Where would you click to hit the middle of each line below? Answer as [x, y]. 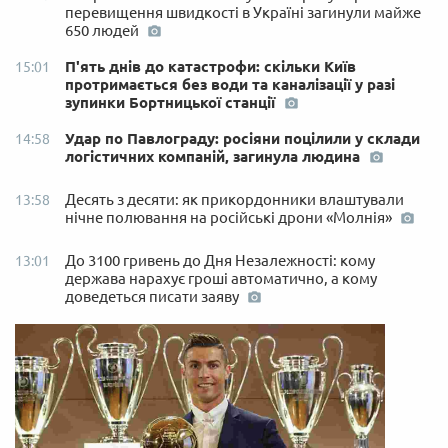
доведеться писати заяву [153, 296]
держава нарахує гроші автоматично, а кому [221, 278]
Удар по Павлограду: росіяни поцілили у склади [242, 138]
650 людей [103, 30]
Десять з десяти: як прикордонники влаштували [234, 199]
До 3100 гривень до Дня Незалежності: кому [220, 260]
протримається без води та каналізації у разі [230, 84]
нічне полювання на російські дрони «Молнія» [230, 217]
